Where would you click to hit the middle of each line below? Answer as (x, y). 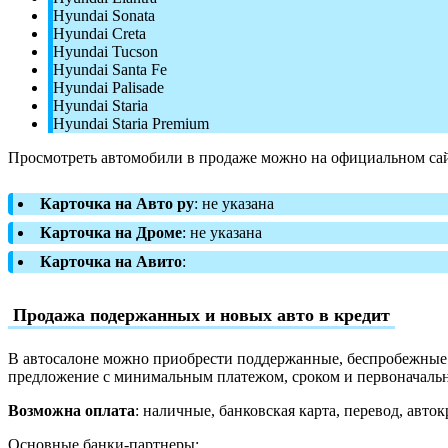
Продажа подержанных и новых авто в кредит (201, 314)
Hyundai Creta (99, 33)
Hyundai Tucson (105, 51)
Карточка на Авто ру (117, 203)
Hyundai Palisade (108, 87)
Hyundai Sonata (104, 15)
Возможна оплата (71, 410)
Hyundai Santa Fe (110, 69)
